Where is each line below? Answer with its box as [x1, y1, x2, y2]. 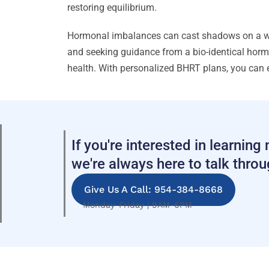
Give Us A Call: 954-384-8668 [83, 184, 223, 195]
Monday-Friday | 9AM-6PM [82, 200, 192, 210]
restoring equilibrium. [67, 2, 157, 13]
